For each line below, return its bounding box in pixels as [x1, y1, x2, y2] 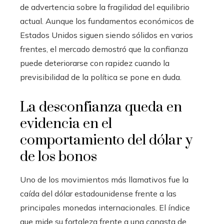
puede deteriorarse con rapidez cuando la [20, 58, 169, 68]
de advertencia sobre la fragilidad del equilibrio [20, 2, 189, 12]
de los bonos [20, 148, 97, 166]
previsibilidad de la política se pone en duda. [20, 72, 181, 82]
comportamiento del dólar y [20, 131, 192, 149]
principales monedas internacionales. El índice [20, 202, 190, 213]
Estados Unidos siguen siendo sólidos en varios [20, 30, 193, 40]
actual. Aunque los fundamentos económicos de [20, 16, 194, 26]
